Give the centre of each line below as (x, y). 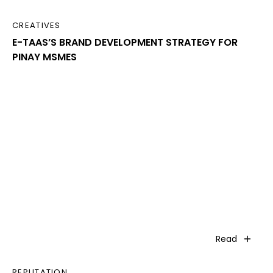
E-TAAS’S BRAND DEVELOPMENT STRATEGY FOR (125, 42)
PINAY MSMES (44, 57)
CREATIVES (37, 25)
